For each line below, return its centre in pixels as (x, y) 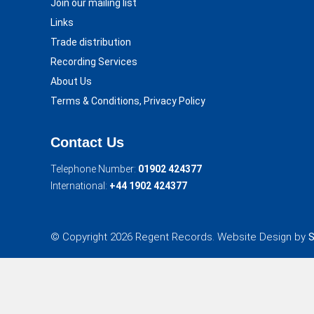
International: (80, 186)
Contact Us (87, 143)
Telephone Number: (94, 169)
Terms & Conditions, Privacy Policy (128, 101)
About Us (71, 82)
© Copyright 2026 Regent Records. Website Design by (179, 237)
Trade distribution (91, 42)
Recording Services (94, 62)
